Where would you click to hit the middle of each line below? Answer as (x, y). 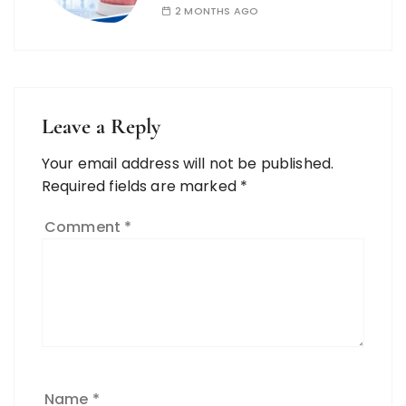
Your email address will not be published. (188, 163)
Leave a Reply (101, 126)
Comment (85, 227)
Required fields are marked (141, 186)
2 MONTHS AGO (217, 10)
